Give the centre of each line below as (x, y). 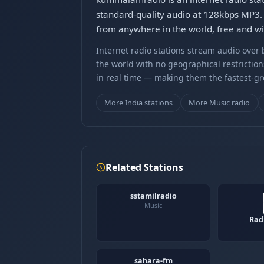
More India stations (138, 102)
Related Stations (144, 167)
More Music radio (220, 102)
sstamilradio (153, 196)
